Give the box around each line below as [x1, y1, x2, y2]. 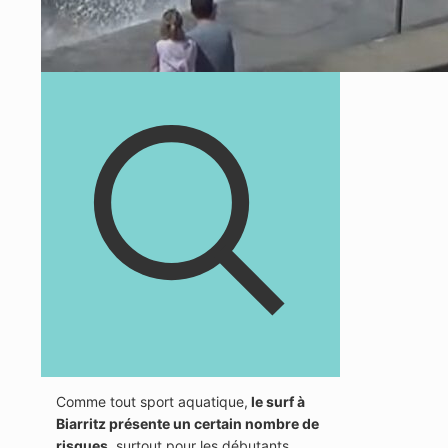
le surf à [248, 392, 305, 410]
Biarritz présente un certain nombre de [56, 414, 319, 432]
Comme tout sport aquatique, [56, 392, 248, 410]
